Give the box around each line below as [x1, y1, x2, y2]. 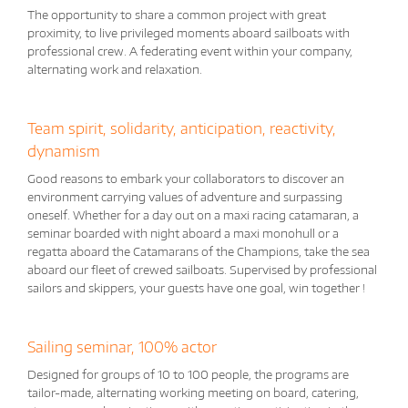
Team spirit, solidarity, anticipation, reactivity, [27, 118, 336, 138]
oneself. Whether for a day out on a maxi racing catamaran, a [27, 207, 359, 222]
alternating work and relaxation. [27, 61, 202, 76]
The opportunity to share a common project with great [27, 6, 326, 22]
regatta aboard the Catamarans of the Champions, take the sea [27, 243, 370, 259]
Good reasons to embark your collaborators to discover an [27, 170, 344, 186]
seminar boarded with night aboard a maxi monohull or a [27, 225, 339, 240]
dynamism [27, 141, 100, 160]
